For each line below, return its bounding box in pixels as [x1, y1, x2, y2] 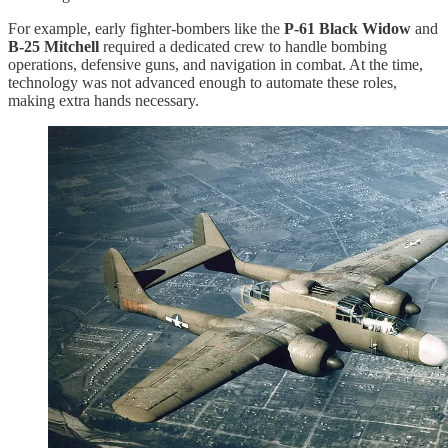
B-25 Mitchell [8, 37, 99, 55]
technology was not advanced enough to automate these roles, [8, 73, 397, 91]
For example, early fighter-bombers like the [8, 19, 284, 37]
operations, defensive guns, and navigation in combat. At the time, [8, 55, 423, 73]
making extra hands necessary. [8, 91, 199, 109]
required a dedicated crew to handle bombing [99, 37, 387, 55]
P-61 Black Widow [284, 19, 411, 37]
